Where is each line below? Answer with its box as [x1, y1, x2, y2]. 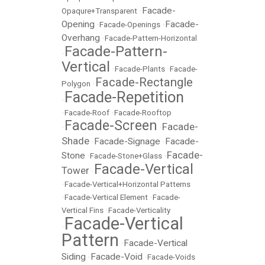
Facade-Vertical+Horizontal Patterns [64, 180, 190, 189]
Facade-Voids [147, 253, 195, 262]
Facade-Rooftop [114, 108, 172, 118]
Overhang [62, 33, 100, 44]
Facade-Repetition [64, 88, 184, 106]
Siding [62, 251, 86, 263]
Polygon [62, 79, 91, 89]
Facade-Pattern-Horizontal [105, 34, 197, 43]
